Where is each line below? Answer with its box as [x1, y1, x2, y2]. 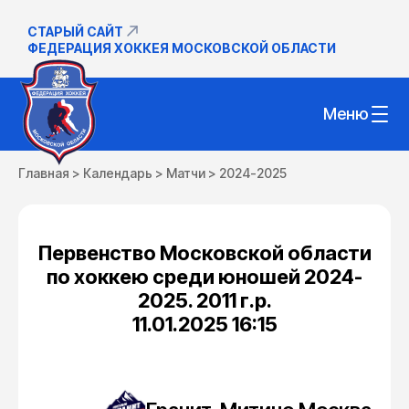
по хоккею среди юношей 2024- [47, 265, 362, 288]
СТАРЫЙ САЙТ [27, 23, 123, 39]
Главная [18, 165, 69, 181]
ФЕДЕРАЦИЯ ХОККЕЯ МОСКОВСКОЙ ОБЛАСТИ [27, 40, 336, 56]
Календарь [83, 165, 152, 181]
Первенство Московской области [37, 241, 372, 265]
